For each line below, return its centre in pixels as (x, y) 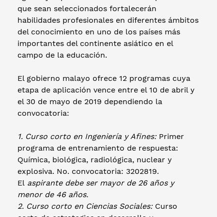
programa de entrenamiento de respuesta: (98, 148)
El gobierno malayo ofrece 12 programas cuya (104, 78)
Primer (170, 136)
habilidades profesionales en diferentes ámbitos (108, 20)
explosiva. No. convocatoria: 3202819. (88, 171)
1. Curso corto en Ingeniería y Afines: (87, 136)
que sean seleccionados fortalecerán (87, 8)
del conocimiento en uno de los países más (99, 31)
